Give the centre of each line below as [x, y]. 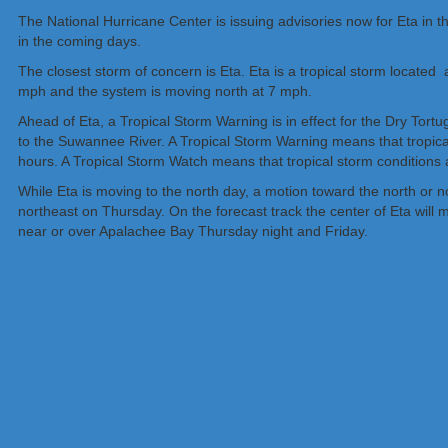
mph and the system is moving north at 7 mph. [165, 91]
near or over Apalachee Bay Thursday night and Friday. [193, 231]
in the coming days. [79, 41]
